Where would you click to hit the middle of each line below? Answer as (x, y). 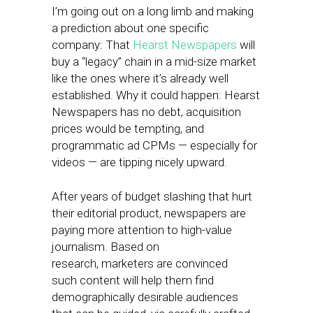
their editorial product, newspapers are (149, 213)
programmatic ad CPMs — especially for (154, 145)
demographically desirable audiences (145, 297)
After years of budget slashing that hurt (152, 196)
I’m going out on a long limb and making (153, 11)
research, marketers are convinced (140, 263)
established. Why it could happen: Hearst (156, 95)
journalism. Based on (105, 247)
